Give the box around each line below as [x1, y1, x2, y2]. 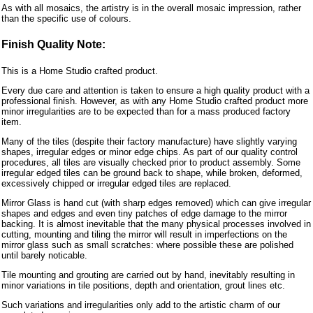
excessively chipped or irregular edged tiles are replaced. [1, 178, 231, 189]
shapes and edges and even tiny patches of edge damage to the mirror [1, 208, 287, 219]
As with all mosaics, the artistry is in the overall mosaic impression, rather [1, 2, 301, 13]
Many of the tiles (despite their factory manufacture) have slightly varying [1, 136, 297, 147]
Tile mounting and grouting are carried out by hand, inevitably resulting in [1, 270, 295, 281]
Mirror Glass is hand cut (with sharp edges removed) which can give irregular [1, 198, 311, 209]
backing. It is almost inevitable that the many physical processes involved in [1, 219, 311, 230]
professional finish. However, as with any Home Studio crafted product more [1, 96, 308, 107]
